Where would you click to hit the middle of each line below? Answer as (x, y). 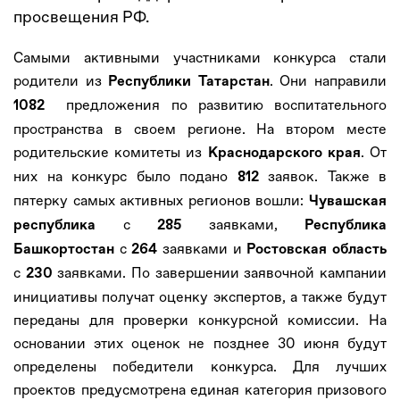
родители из (61, 80)
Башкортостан (64, 250)
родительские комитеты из (111, 152)
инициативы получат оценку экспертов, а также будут (200, 296)
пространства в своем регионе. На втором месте (200, 129)
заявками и (202, 248)
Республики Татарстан (189, 82)
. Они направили (328, 80)
